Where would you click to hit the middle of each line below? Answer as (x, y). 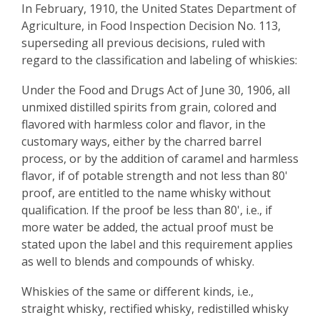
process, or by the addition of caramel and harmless (160, 159)
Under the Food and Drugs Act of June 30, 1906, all (156, 90)
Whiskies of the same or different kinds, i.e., (137, 291)
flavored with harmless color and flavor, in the (144, 124)
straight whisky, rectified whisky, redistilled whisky (155, 309)
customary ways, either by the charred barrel (141, 141)
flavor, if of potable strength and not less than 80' (155, 176)
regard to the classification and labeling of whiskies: (159, 60)
